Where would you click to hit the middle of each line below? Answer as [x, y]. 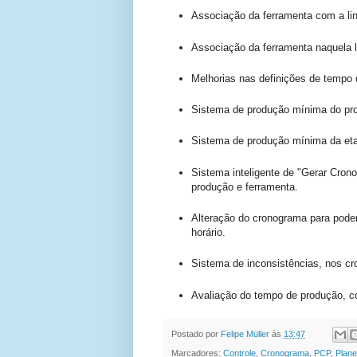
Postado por [196, 333]
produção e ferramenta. [245, 186]
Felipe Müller [245, 333]
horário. [208, 233]
